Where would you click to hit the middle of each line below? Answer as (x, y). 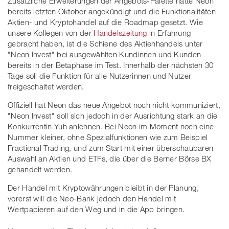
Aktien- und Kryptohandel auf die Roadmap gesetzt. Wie (105, 22)
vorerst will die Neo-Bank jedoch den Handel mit (92, 198)
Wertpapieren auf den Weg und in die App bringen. (96, 209)
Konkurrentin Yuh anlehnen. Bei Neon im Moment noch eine (111, 126)
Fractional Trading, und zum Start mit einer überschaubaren (111, 147)
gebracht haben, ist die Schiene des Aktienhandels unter (105, 43)
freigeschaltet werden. (46, 86)
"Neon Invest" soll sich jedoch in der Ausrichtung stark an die (113, 115)
